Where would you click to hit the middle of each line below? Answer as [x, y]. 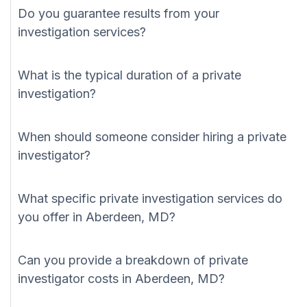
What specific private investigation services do [150, 199]
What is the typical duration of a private [130, 75]
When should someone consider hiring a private [152, 137]
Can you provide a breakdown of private [133, 260]
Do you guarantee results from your [119, 14]
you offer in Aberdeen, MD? [97, 217]
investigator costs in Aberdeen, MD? [121, 279]
